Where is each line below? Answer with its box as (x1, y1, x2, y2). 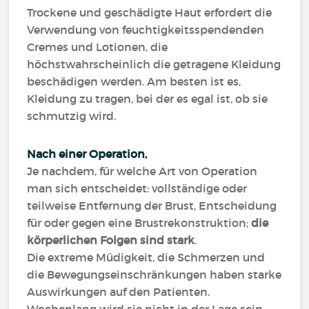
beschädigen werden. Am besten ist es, (27, 74, 241, 88)
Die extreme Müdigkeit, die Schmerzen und (27, 250, 266, 264)
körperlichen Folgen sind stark (27, 233, 195, 247)
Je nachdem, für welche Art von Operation (27, 164, 258, 178)
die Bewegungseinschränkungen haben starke (27, 268, 282, 281)
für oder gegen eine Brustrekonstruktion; (27, 216, 252, 230)
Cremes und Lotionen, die (27, 40, 168, 54)
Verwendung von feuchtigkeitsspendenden (27, 23, 265, 37)
